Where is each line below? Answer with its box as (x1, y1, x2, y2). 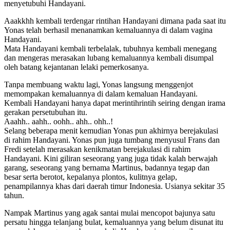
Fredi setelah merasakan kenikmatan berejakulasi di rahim (4, 144, 190, 154)
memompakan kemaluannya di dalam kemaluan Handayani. (4, 89, 198, 98)
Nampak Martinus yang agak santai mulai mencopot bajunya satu (4, 208, 215, 217)
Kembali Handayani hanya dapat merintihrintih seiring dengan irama (4, 98, 225, 107)
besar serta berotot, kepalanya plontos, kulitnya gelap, (4, 172, 177, 181)
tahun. (4, 190, 24, 200)
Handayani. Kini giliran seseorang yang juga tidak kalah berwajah (4, 154, 218, 163)
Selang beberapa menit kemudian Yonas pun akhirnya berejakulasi (4, 126, 218, 135)
